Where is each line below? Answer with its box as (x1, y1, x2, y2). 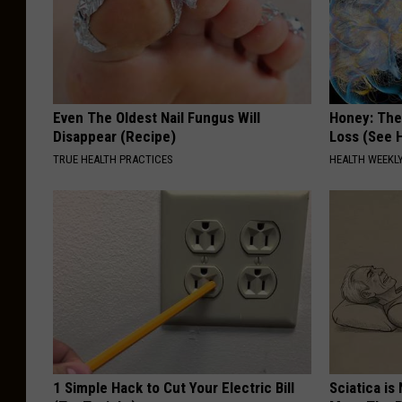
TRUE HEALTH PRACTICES (53, 153, 173, 167)
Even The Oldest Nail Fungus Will (53, 109, 260, 127)
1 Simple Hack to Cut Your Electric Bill (53, 379, 294, 398)
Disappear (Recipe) (53, 127, 176, 146)
